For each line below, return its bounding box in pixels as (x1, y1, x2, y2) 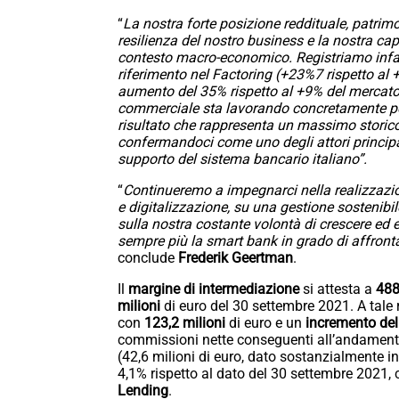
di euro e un (225, 314, 305, 332)
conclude (118, 249, 178, 267)
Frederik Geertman (178, 249, 293, 267)
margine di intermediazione (128, 281, 303, 298)
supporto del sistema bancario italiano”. (118, 151, 367, 168)
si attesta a (303, 281, 376, 298)
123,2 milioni (144, 314, 225, 332)
